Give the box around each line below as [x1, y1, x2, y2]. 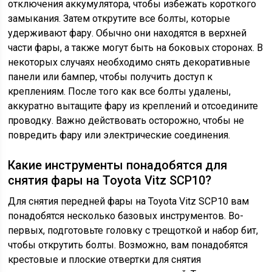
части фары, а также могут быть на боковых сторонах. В [8, 42, 263, 54]
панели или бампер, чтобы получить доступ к [8, 71, 213, 83]
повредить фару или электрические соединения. [8, 129, 231, 141]
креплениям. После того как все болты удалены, [8, 86, 231, 98]
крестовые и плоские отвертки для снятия [8, 254, 202, 266]
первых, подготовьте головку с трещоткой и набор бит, [8, 225, 259, 237]
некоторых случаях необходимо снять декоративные [8, 56, 251, 69]
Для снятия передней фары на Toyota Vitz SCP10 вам [8, 195, 250, 208]
